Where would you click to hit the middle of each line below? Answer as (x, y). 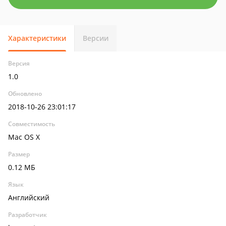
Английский (29, 197)
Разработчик (27, 215)
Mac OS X (24, 137)
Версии (96, 38)
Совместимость (32, 124)
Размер (19, 154)
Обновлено (25, 94)
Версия (19, 63)
